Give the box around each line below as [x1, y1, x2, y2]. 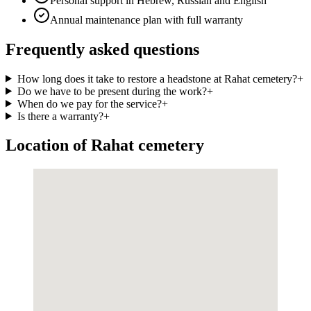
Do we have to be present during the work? [17, 85, 207, 97]
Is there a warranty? [17, 110, 103, 122]
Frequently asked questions [6, 40, 199, 58]
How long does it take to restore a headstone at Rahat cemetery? [17, 72, 297, 85]
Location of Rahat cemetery [6, 136, 204, 155]
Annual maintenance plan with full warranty [50, 13, 243, 26]
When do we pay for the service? [17, 97, 162, 110]
